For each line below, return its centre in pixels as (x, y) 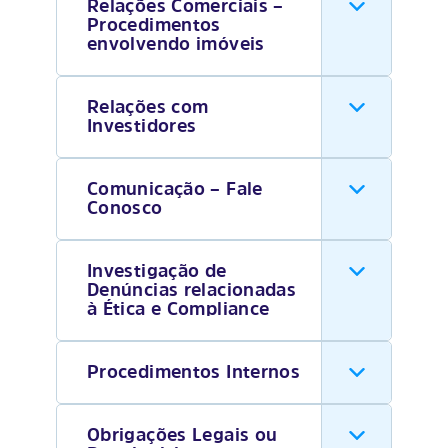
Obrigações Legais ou (182, 434)
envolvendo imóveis (176, 43)
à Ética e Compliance (178, 308)
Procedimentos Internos (194, 371)
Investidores (142, 125)
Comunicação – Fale (175, 188)
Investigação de (157, 270)
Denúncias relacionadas (192, 289)
